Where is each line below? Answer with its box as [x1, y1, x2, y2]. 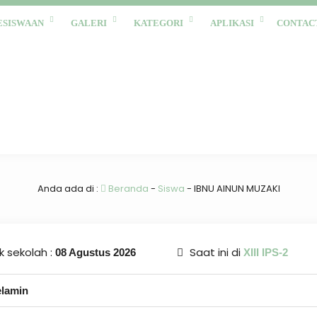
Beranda [105, 182, 149, 195]
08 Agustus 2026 [55, 246, 136, 258]
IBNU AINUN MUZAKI [193, 182, 280, 195]
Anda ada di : [37, 182, 100, 195]
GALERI [71, 18, 107, 28]
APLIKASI [210, 18, 254, 28]
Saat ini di [186, 245, 243, 260]
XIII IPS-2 [243, 246, 288, 258]
